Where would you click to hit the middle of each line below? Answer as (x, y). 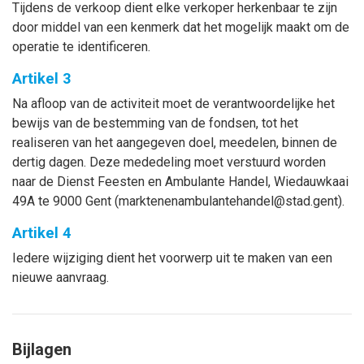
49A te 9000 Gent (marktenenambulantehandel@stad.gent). (178, 201)
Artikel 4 (42, 233)
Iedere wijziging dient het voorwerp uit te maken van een (172, 258)
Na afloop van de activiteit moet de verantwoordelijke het (173, 104)
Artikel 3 (42, 78)
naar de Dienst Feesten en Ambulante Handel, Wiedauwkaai (180, 182)
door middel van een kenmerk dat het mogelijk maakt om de (181, 27)
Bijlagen (42, 349)
